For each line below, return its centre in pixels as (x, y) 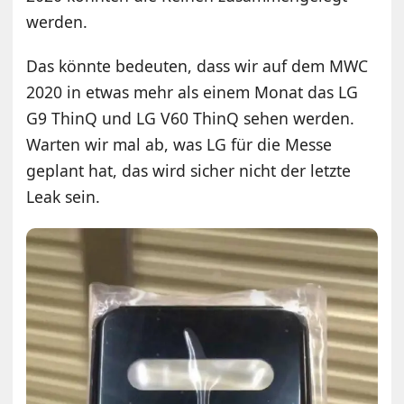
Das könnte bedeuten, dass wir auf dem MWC (197, 65)
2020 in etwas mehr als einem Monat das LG (193, 92)
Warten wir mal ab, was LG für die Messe (179, 144)
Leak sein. (64, 196)
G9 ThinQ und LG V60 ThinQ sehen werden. (191, 118)
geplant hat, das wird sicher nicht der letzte (189, 170)
